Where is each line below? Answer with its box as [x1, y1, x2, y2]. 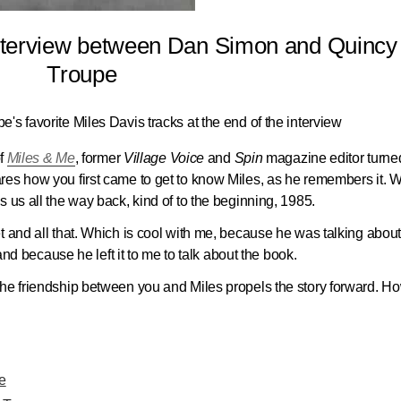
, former [74, 150, 124, 166]
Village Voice [123, 150, 205, 166]
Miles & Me [6, 150, 75, 166]
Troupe [47, 61, 117, 88]
